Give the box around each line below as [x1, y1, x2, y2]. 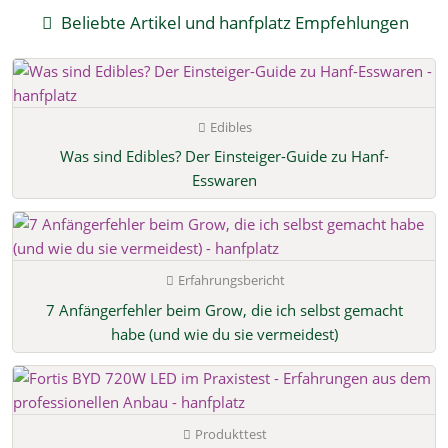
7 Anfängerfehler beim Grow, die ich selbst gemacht [45, 299, 403, 320]
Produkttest [195, 424, 268, 443]
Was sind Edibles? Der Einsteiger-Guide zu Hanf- [59, 146, 389, 167]
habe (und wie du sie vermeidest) [110, 323, 338, 344]
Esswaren [191, 170, 257, 191]
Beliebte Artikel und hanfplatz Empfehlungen [57, 11, 410, 35]
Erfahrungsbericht [177, 271, 285, 290]
